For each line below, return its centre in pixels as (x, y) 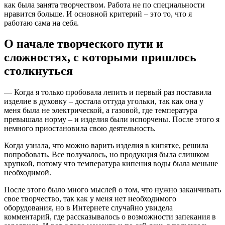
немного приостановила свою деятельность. (80, 129)
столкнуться (38, 71)
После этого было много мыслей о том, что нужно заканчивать (113, 190)
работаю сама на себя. (41, 23)
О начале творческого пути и (84, 44)
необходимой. (28, 173)
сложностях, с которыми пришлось (100, 58)
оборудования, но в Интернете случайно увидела (88, 208)
